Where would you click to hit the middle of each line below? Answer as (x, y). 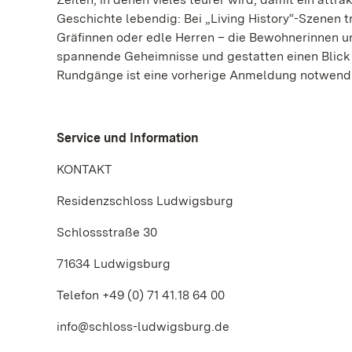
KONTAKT (84, 169)
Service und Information (128, 138)
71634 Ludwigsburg (114, 264)
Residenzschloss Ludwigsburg (145, 201)
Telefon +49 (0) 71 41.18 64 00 (141, 295)
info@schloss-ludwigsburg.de (143, 326)
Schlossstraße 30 (107, 232)
